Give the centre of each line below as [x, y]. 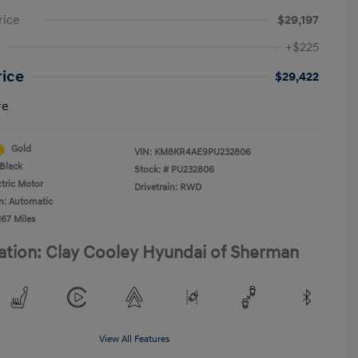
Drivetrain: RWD [168, 188]
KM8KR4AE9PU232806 [203, 153]
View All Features [134, 340]
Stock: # [151, 170]
